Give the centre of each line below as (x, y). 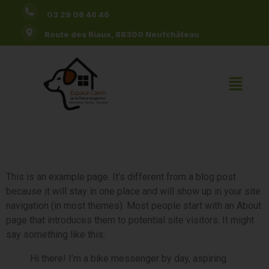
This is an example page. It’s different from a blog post (121, 177)
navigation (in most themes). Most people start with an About (134, 206)
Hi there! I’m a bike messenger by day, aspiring (128, 258)
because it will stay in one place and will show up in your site (133, 191)
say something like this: (56, 234)
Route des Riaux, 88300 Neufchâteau (122, 34)
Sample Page (98, 144)
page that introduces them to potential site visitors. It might (130, 220)
